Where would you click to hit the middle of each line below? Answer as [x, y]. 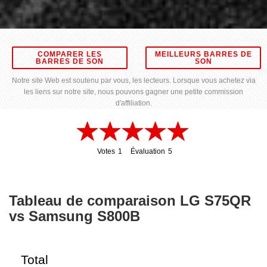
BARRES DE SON [70, 62]
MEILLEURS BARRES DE [203, 55]
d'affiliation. [133, 103]
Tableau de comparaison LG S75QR [130, 201]
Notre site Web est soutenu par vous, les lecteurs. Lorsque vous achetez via [133, 81]
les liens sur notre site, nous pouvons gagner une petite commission [133, 92]
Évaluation [148, 152]
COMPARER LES [70, 55]
